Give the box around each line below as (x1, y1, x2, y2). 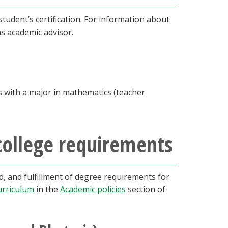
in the (34, 184, 60, 195)
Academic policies (60, 184, 126, 195)
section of (126, 184, 165, 195)
